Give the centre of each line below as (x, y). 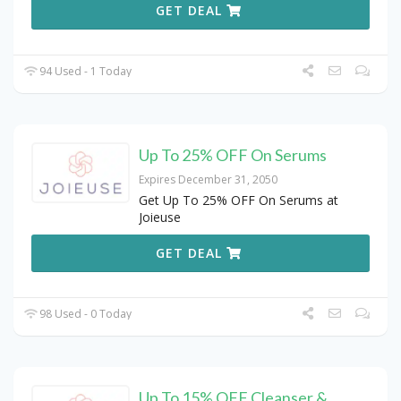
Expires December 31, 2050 (208, 179)
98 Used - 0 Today (85, 313)
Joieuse (160, 217)
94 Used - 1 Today (85, 71)
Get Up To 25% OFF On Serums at (239, 200)
